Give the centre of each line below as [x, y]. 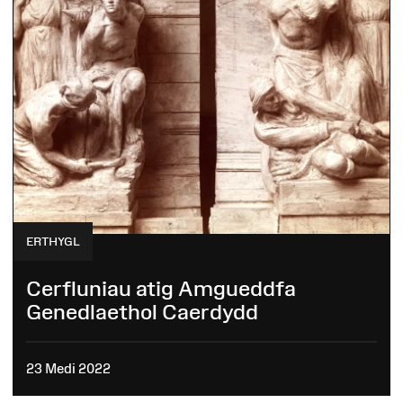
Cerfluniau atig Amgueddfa [161, 289]
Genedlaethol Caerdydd [142, 312]
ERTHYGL [53, 241]
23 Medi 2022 [68, 368]
